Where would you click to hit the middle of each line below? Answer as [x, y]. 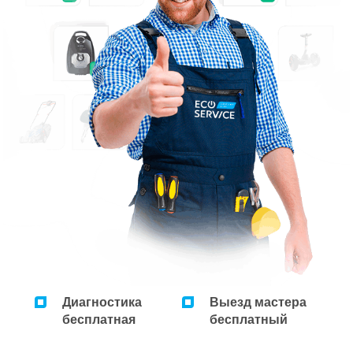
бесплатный [249, 319]
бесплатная [99, 319]
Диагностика [102, 302]
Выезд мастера [258, 302]
